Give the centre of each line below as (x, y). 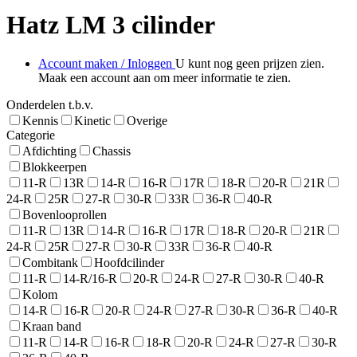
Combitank (50, 263)
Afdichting (49, 151)
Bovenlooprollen (65, 215)
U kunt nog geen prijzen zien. (250, 64)
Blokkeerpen (55, 167)
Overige (147, 121)
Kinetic (92, 121)
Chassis (112, 151)
